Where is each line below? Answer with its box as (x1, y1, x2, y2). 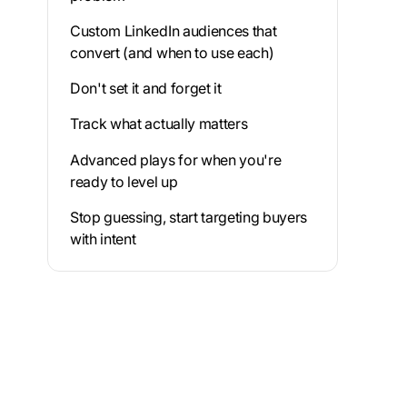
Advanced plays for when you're (70, 150, 282, 169)
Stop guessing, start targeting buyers (70, 207, 308, 226)
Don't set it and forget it (70, 79, 222, 98)
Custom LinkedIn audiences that (70, 21, 277, 40)
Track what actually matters (70, 114, 248, 134)
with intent (70, 229, 136, 248)
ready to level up (70, 172, 178, 191)
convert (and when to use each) (70, 43, 274, 62)
